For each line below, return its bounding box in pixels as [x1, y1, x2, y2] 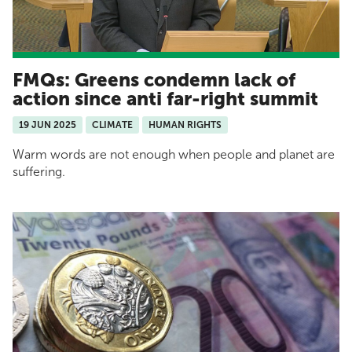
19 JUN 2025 [19, 119, 76, 131]
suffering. [13, 164, 65, 180]
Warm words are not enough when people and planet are [13, 147, 335, 163]
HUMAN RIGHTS [148, 119, 222, 131]
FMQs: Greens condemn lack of [13, 68, 295, 92]
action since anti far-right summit [13, 87, 323, 111]
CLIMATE [92, 119, 133, 131]
